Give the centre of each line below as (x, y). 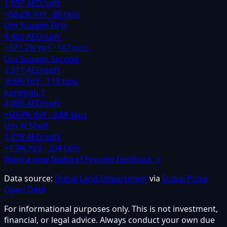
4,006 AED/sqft (32, 103)
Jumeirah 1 (25, 92)
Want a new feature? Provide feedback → (83, 159)
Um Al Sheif (26, 125)
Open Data (25, 189)
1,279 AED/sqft (32, 137)
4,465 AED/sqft (32, 36)
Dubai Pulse (185, 178)
